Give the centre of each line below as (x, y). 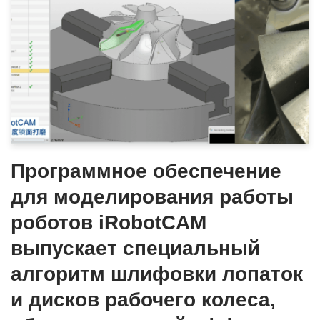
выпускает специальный (135, 248)
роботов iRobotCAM (109, 222)
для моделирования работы (152, 196)
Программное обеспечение (146, 171)
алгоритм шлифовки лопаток (157, 274)
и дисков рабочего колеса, (143, 299)
